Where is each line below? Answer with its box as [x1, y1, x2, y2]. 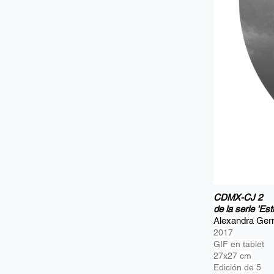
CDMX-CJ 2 [213, 192, 262, 202]
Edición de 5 [213, 262, 261, 272]
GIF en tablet [213, 239, 264, 249]
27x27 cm [213, 251, 251, 261]
